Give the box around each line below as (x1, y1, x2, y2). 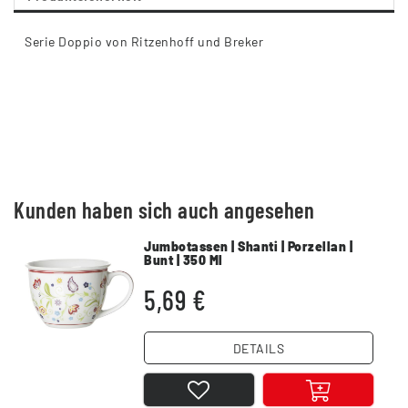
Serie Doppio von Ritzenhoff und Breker (25, 34, 263, 50)
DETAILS (232, 340, 285, 356)
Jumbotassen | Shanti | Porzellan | (144, 238, 353, 254)
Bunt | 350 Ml (144, 251, 223, 268)
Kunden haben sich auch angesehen (14, 196, 314, 224)
